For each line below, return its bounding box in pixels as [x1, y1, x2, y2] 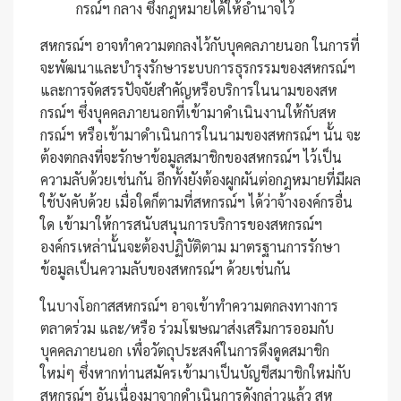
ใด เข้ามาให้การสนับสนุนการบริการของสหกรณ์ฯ [40, 215, 322, 234]
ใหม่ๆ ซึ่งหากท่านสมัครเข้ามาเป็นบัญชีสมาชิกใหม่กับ [40, 363, 351, 382]
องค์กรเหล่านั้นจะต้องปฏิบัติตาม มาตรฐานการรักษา [40, 237, 340, 256]
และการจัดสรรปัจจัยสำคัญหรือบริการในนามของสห [40, 81, 337, 99]
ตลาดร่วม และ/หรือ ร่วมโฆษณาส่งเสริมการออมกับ [40, 319, 334, 337]
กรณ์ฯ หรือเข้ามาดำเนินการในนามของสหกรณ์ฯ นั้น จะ [40, 125, 361, 144]
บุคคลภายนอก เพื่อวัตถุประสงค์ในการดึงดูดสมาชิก [40, 341, 329, 360]
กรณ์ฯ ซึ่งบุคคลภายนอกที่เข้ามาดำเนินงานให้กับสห [40, 103, 337, 122]
